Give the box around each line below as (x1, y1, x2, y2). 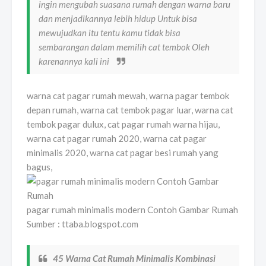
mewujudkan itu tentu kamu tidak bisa (39, 27, 180, 38)
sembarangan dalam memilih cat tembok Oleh (39, 41, 210, 52)
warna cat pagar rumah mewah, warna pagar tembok (27, 90, 229, 101)
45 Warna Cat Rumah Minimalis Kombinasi (53, 252, 216, 264)
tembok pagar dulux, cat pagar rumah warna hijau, (27, 118, 220, 129)
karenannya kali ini (39, 55, 111, 66)
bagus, (27, 161, 52, 172)
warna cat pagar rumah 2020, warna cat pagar (27, 132, 207, 144)
